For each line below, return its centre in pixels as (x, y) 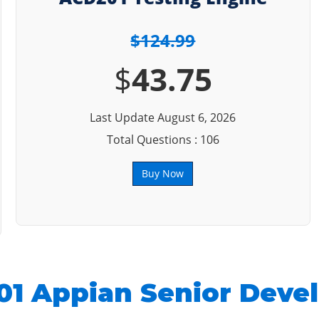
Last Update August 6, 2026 (163, 117)
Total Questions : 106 (163, 140)
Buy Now (163, 173)
